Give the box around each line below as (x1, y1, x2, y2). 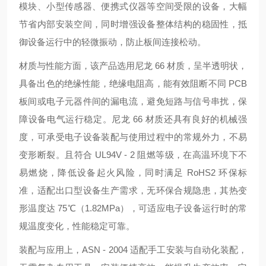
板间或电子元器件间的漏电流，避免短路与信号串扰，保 (19, 96, 247, 106)
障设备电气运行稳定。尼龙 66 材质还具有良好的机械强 (19, 114, 247, 124)
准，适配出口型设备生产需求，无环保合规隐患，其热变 (19, 185, 247, 195)
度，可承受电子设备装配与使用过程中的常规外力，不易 (19, 132, 247, 142)
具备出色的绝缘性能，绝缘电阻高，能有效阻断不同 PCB (19, 78, 247, 88)
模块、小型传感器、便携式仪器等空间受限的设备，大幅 (19, 1, 247, 11)
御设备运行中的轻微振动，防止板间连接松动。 (19, 37, 206, 47)
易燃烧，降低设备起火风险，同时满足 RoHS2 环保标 (19, 167, 247, 178)
